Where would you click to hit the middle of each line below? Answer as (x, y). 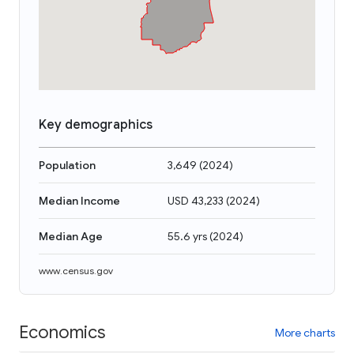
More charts (305, 332)
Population (67, 165)
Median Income (79, 201)
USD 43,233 (196, 201)
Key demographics (96, 125)
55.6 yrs (187, 236)
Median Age (71, 236)
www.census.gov (76, 271)
